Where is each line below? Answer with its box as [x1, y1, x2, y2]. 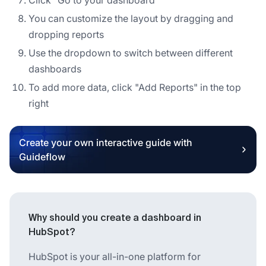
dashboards [28, 62, 81, 75]
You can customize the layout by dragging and [28, 12, 233, 24]
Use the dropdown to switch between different [28, 46, 233, 59]
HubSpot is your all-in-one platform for [28, 250, 201, 262]
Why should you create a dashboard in [28, 213, 201, 223]
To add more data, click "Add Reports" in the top [28, 81, 241, 93]
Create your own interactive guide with [19, 136, 192, 148]
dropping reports [28, 28, 104, 40]
